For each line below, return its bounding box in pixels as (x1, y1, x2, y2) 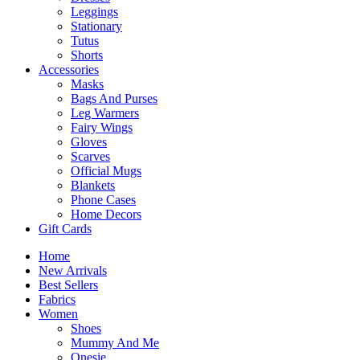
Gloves (71, 135, 107, 149)
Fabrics (39, 292, 76, 307)
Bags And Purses (71, 92, 157, 106)
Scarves (71, 149, 110, 164)
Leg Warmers (71, 106, 139, 121)
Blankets (71, 178, 115, 193)
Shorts (71, 48, 103, 63)
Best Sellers (39, 278, 98, 292)
